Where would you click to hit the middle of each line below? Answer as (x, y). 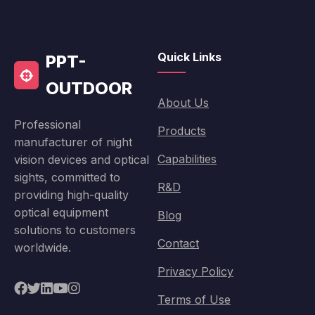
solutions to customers (75, 230)
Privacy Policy (195, 272)
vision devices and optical (82, 160)
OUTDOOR (89, 89)
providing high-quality (71, 195)
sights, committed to (67, 178)
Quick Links (189, 57)
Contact (178, 244)
